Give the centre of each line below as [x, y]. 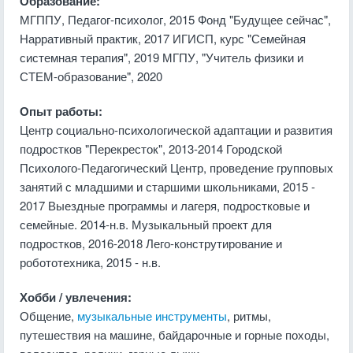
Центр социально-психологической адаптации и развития [176, 130]
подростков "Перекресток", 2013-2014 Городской [151, 149]
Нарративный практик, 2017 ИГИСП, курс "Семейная [163, 38]
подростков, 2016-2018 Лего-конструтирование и [151, 243]
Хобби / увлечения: [76, 297]
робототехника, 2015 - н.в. [90, 262]
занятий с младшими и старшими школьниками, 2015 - [167, 186]
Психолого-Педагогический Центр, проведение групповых [176, 167]
